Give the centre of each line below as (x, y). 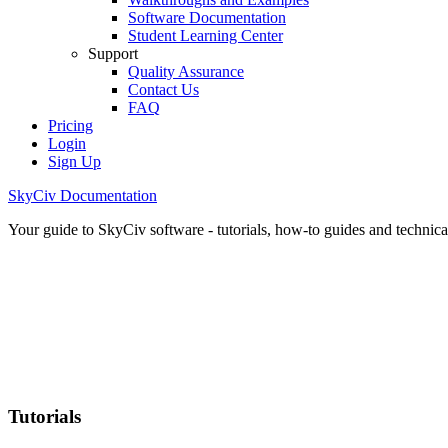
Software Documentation (207, 17)
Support (113, 53)
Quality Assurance (186, 71)
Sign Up (74, 161)
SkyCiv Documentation (82, 195)
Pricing (70, 125)
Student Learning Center (205, 35)
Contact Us (163, 89)
